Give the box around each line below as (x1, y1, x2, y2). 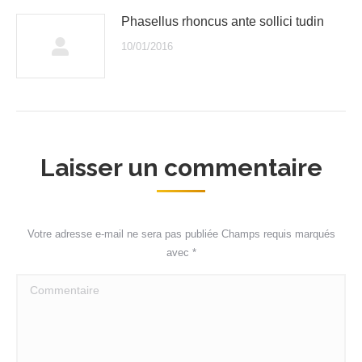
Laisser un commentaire (40, 154, 322, 182)
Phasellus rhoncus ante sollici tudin (121, 15, 324, 28)
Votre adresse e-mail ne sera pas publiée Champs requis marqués (27, 228, 335, 240)
